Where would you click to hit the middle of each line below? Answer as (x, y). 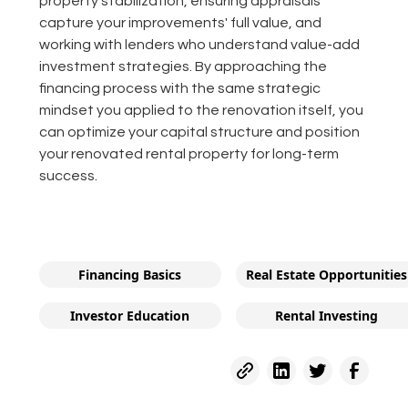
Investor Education (130, 316)
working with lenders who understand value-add (199, 45)
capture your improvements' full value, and (180, 23)
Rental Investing (327, 316)
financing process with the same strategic (179, 89)
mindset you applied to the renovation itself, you (201, 111)
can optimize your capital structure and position (199, 133)
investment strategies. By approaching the (183, 67)
